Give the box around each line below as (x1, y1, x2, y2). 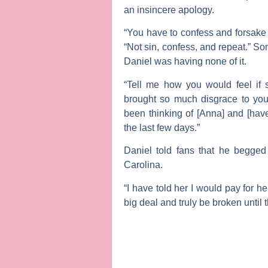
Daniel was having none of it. (124, 56, 246, 67)
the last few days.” (124, 122, 200, 133)
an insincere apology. (124, 4, 214, 15)
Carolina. (124, 160, 163, 170)
